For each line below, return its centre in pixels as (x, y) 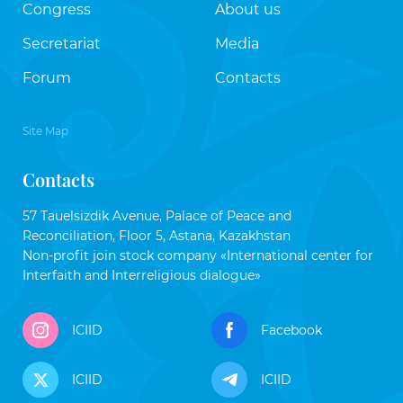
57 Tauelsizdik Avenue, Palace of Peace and (157, 216)
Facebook (291, 330)
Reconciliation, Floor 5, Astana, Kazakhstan (157, 236)
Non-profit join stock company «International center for (198, 255)
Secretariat (62, 43)
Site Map (45, 131)
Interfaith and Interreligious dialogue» (142, 275)
